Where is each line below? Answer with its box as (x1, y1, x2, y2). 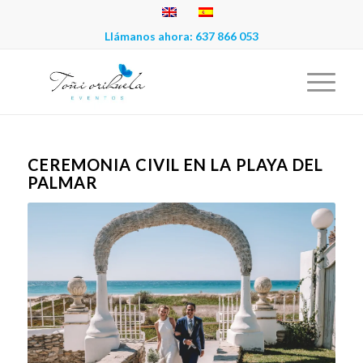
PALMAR (27, 173, 98, 192)
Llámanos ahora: (104, 29, 195, 43)
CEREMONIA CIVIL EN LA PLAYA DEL (27, 155, 323, 174)
